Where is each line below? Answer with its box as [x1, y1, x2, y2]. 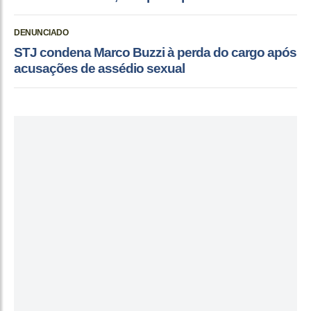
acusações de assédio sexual [14, 61, 185, 76]
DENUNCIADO [14, 28, 68, 38]
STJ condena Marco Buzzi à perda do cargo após [14, 45, 296, 60]
